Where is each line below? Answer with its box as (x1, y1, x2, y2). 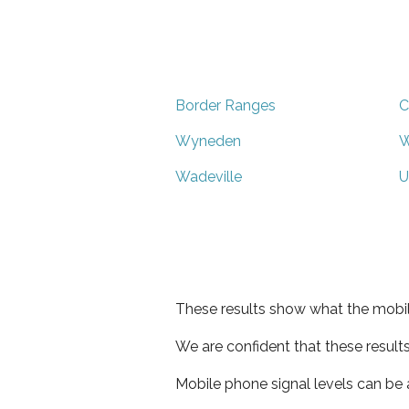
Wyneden (175, 131, 241, 150)
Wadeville (175, 167, 242, 185)
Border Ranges (175, 96, 276, 114)
